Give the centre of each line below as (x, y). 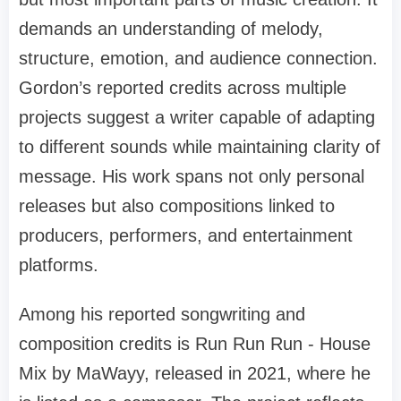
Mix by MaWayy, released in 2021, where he (195, 373)
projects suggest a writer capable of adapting (197, 117)
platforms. (59, 264)
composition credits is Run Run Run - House (195, 343)
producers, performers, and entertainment (186, 235)
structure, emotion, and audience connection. (198, 58)
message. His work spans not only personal (192, 176)
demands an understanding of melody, (171, 28)
